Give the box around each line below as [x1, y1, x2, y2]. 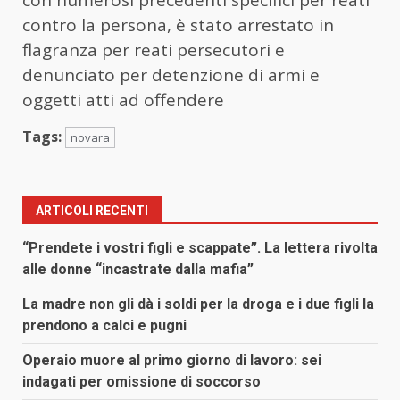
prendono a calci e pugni [22, 316, 187, 334]
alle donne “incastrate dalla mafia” [22, 260, 254, 278]
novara [71, 129, 110, 146]
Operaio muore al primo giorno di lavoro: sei [22, 351, 321, 369]
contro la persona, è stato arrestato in [22, 12, 334, 37]
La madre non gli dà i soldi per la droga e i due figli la [22, 295, 374, 312]
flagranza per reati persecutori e [22, 37, 285, 62]
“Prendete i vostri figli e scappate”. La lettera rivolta [22, 238, 378, 256]
